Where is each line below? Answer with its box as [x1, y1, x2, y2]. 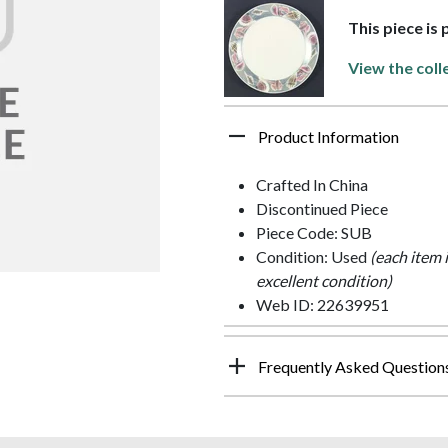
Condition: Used [256, 247, 370, 267]
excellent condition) [256, 271, 392, 291]
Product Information [258, 127, 399, 147]
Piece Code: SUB [256, 223, 372, 243]
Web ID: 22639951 [256, 295, 389, 315]
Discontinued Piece [256, 199, 388, 219]
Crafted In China [256, 175, 368, 195]
